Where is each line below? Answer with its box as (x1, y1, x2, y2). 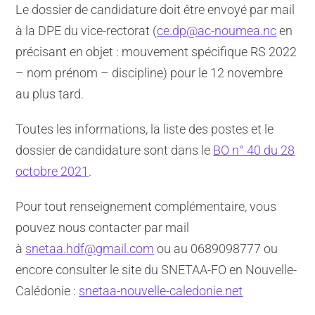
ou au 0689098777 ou (154, 240, 278, 256)
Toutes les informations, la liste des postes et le (15, 121, 274, 136)
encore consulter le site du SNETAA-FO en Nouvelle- (15, 262, 297, 277)
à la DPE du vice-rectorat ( (15, 22, 157, 38)
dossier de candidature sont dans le (15, 142, 214, 157)
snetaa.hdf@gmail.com (25, 240, 155, 256)
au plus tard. (15, 86, 84, 101)
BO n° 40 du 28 (213, 142, 295, 157)
